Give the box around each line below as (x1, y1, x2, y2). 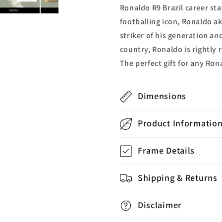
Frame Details (137, 144, 195, 156)
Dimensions (137, 90, 186, 102)
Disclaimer (137, 199, 182, 211)
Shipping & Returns (137, 171, 218, 183)
